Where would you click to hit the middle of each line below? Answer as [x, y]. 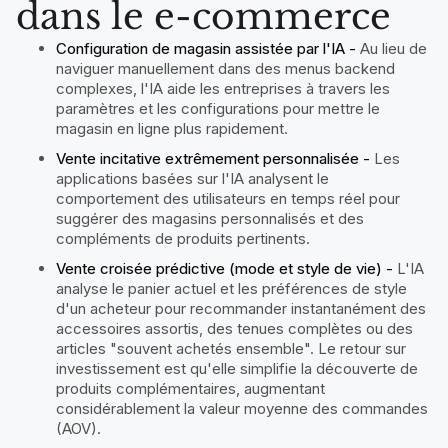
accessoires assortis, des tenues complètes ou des [234, 328]
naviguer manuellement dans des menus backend [225, 68]
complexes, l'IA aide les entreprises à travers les [223, 88]
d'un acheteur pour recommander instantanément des [241, 308]
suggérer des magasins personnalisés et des [210, 218]
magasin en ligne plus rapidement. [174, 128]
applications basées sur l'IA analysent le [192, 178]
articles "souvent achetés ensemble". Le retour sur [231, 348]
